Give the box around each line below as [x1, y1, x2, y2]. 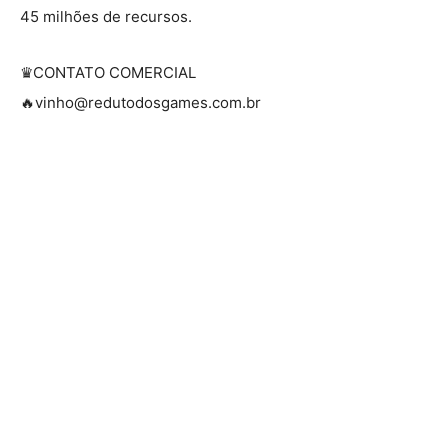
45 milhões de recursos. [20, 6, 192, 26]
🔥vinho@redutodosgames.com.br [20, 92, 261, 112]
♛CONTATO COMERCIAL [20, 62, 196, 82]
